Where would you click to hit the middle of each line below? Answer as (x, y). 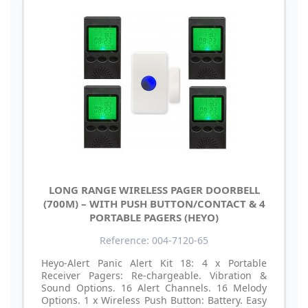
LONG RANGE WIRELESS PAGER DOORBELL (154, 190)
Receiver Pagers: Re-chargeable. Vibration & (154, 276)
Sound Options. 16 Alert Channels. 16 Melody (154, 288)
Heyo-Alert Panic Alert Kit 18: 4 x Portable (154, 263)
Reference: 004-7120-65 (154, 241)
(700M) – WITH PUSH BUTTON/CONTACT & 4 (154, 204)
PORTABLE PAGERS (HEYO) (154, 218)
